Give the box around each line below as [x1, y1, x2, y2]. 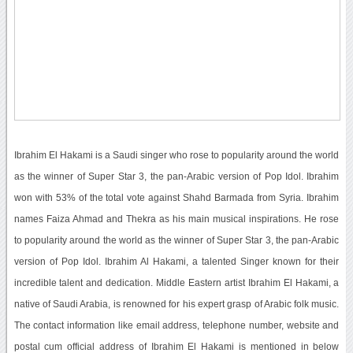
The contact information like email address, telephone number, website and [13, 320, 340, 330]
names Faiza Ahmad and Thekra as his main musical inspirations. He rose [13, 214, 340, 224]
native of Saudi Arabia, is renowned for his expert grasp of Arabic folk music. [13, 299, 340, 309]
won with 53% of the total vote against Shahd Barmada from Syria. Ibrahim [13, 192, 340, 203]
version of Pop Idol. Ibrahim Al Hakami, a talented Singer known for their [13, 256, 340, 266]
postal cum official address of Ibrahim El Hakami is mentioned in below [13, 341, 340, 351]
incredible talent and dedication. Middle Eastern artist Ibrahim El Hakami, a [13, 277, 340, 288]
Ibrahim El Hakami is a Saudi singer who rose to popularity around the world [13, 150, 340, 160]
